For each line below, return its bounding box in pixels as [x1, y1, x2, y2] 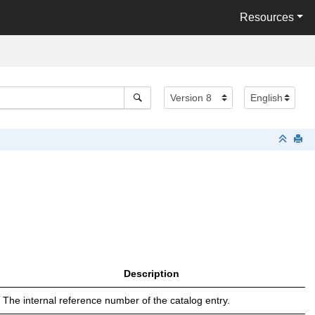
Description [124, 267, 179, 279]
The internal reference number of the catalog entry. [3, 294, 230, 306]
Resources [239, 11, 294, 23]
